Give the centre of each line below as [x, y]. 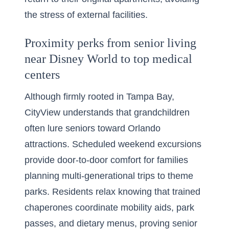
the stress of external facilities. [86, 15]
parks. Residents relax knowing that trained [112, 192]
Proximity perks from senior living [110, 43]
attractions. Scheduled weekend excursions [113, 144]
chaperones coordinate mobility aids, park [109, 208]
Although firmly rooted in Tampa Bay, [99, 97]
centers [42, 75]
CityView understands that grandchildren [107, 112]
